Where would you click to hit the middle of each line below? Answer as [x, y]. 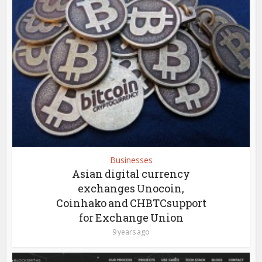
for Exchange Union [131, 218]
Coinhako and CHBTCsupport [131, 203]
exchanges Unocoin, [131, 189]
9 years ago [131, 232]
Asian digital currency [131, 174]
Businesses [131, 160]
